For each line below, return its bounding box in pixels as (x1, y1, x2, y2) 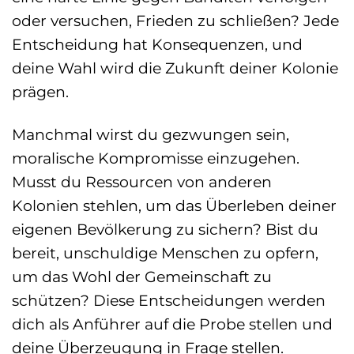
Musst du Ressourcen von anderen (12, 172, 272, 192)
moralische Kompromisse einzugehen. (12, 149, 299, 168)
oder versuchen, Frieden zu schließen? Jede (12, 10, 339, 30)
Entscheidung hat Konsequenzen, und (12, 34, 303, 54)
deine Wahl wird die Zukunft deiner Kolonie (12, 58, 338, 77)
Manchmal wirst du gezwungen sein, (12, 125, 289, 145)
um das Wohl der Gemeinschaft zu (12, 267, 272, 287)
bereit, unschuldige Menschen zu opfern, (12, 243, 318, 263)
